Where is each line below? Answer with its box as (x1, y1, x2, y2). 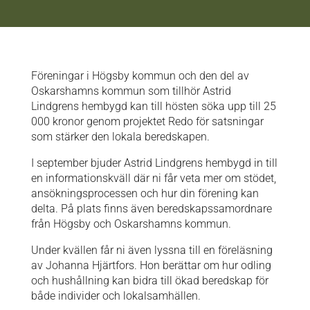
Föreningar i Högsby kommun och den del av (30, 69, 249, 82)
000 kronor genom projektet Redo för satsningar (30, 115, 264, 128)
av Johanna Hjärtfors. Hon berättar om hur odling (30, 259, 271, 272)
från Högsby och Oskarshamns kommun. (30, 217, 231, 230)
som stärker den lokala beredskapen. (30, 130, 210, 143)
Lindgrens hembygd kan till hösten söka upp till (30, 100, 264, 113)
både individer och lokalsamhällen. (30, 289, 201, 302)
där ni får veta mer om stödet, (133, 172, 276, 185)
